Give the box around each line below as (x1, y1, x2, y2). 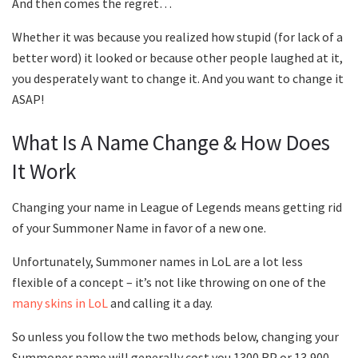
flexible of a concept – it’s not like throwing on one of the (12, 273, 326, 290)
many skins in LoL (12, 294, 108, 311)
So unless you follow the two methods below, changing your (12, 328, 339, 344)
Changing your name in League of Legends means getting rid (12, 198, 342, 215)
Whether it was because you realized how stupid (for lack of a (12, 29, 343, 46)
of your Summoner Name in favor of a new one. (12, 219, 271, 236)
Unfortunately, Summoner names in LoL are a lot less (12, 253, 303, 269)
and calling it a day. (108, 294, 213, 311)
